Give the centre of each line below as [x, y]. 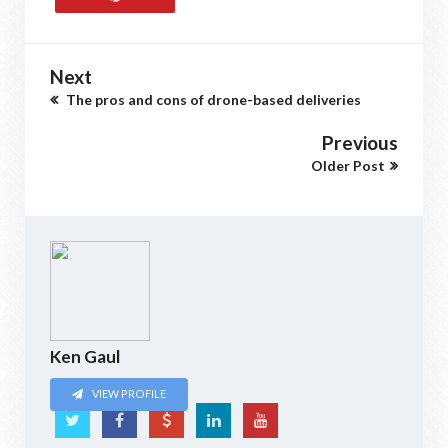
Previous [360, 142]
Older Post [348, 165]
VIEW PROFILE [128, 394]
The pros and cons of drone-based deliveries [212, 99]
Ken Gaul [85, 356]
